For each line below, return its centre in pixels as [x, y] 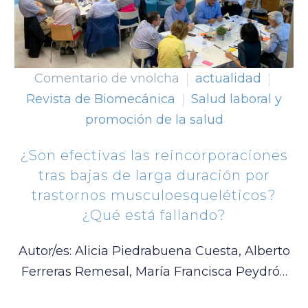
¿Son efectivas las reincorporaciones [154, 155]
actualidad [228, 79]
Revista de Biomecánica [101, 99]
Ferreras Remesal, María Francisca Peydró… [154, 272]
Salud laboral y [236, 99]
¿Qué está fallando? [154, 215]
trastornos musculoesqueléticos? [154, 195]
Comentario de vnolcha [107, 79]
